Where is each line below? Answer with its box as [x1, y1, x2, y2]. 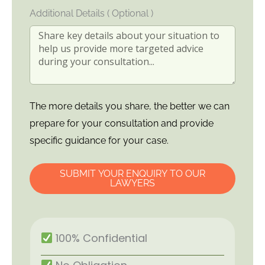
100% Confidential [53, 231, 148, 246]
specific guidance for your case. [30, 135, 169, 147]
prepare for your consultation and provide [30, 118, 214, 130]
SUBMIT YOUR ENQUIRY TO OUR [60, 168, 205, 180]
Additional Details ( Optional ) [30, 8, 154, 20]
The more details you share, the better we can [30, 101, 230, 112]
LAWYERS [110, 177, 155, 189]
